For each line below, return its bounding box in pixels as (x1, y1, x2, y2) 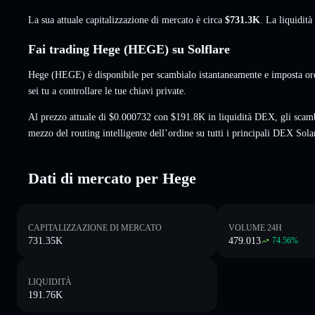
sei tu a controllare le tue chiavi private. (28, 85, 186, 96)
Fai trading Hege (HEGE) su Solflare (28, 41, 230, 56)
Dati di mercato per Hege (28, 169, 196, 187)
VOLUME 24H (229, 222, 283, 233)
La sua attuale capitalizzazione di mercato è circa (28, 14, 225, 25)
